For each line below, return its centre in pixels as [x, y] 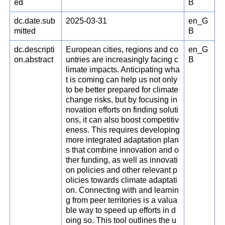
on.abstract [34, 60]
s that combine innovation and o [123, 150]
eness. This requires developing [123, 130]
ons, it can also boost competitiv [123, 120]
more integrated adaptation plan [123, 140]
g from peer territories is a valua [122, 200]
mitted [25, 31]
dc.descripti [35, 50]
